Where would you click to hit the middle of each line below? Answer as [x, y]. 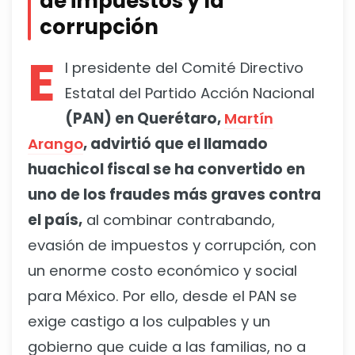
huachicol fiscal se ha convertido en [166, 170]
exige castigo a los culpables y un [149, 322]
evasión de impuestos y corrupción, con [172, 246]
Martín [249, 119]
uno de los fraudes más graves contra [174, 195]
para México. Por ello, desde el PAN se [162, 296]
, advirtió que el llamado [176, 144]
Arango [55, 144]
